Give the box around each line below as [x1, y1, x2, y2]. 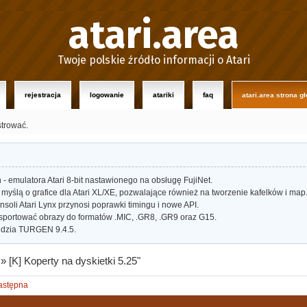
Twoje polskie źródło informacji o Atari [57, 53, 250, 66]
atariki [153, 91, 174, 99]
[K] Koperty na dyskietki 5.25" [9, 255, 141, 267]
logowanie [90, 91, 124, 99]
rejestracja [25, 91, 61, 99]
